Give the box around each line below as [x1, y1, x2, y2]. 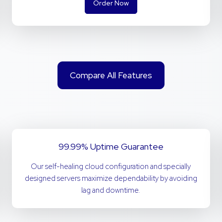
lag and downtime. [81, 185, 141, 195]
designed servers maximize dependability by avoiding [24, 173, 197, 183]
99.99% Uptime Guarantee [58, 141, 164, 152]
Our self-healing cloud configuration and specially [31, 162, 191, 171]
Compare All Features [70, 70, 152, 81]
